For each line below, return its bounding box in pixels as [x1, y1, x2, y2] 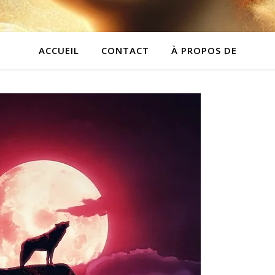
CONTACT [101, 44, 149, 56]
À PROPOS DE [171, 44, 237, 56]
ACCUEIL [38, 44, 79, 56]
